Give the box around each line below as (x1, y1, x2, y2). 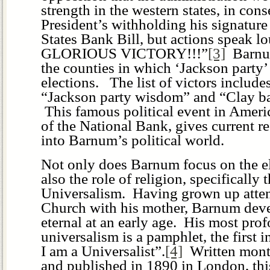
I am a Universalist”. (41, 242, 165, 259)
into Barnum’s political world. (41, 131, 224, 148)
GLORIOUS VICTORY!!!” (41, 45, 208, 61)
